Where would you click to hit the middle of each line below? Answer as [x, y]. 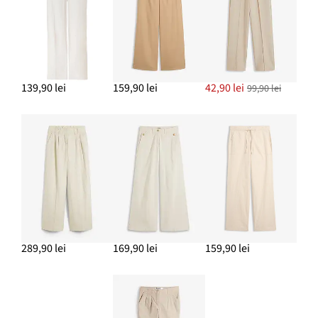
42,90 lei [224, 88]
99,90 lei [264, 89]
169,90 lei [136, 249]
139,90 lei [44, 88]
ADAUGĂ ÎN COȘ [143, 7]
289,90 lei [44, 249]
